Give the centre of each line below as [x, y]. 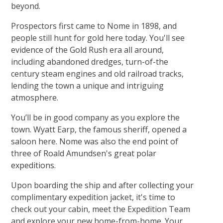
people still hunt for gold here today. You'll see [98, 38]
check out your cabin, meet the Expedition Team [101, 209]
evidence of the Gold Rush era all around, [88, 50]
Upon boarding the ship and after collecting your [103, 185]
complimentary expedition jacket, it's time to [93, 197]
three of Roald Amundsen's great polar [84, 154]
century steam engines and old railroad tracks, [98, 74]
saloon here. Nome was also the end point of [95, 142]
